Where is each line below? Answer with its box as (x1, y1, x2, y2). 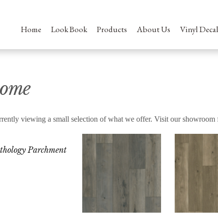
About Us (137, 24, 170, 35)
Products (97, 24, 127, 35)
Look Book (51, 24, 87, 35)
